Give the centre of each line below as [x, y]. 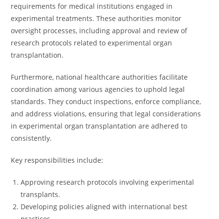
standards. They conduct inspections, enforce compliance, [106, 101]
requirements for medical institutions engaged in [92, 6]
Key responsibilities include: [57, 160]
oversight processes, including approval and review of [99, 31]
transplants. [41, 194]
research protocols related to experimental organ [92, 43]
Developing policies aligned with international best [104, 207]
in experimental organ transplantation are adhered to [99, 126]
